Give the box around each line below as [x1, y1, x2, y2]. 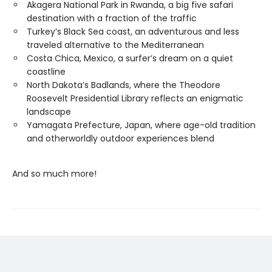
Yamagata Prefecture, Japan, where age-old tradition [27, 119, 256, 131]
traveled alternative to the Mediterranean [27, 39, 204, 51]
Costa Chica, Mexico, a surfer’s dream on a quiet [27, 52, 233, 64]
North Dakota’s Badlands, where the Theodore [27, 79, 220, 91]
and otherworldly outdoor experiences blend [27, 132, 214, 144]
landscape [27, 106, 71, 118]
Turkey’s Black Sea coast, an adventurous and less [27, 25, 239, 38]
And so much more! [12, 168, 97, 180]
